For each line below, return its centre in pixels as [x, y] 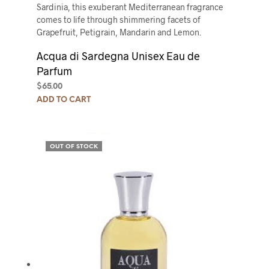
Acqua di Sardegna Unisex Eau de [118, 56]
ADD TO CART [63, 100]
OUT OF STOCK [74, 147]
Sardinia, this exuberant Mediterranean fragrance [130, 7]
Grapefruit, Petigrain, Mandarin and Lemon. [119, 32]
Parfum [54, 71]
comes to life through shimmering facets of [118, 19]
